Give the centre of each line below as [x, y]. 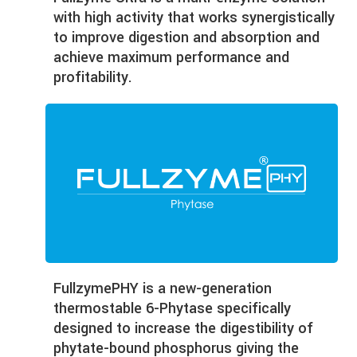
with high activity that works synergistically [194, 17]
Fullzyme [83, 288]
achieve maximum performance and [172, 57]
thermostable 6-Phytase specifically [173, 308]
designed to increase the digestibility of [184, 328]
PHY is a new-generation [192, 288]
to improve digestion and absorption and [187, 37]
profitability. [93, 77]
